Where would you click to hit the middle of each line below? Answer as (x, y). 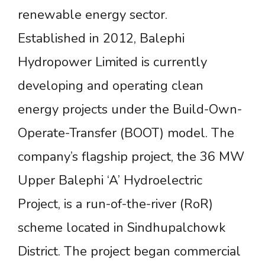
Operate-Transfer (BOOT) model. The (126, 133)
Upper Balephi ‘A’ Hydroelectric (110, 180)
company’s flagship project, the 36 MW (131, 156)
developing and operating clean (111, 85)
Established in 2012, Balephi (101, 38)
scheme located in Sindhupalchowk (122, 227)
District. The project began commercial (129, 251)
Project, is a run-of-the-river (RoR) (115, 204)
